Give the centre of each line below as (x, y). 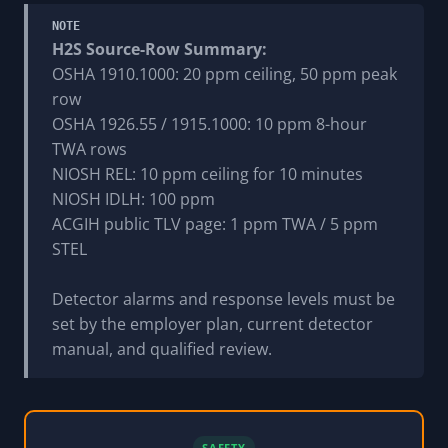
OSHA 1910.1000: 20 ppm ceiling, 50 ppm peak (224, 73)
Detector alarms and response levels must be (223, 298)
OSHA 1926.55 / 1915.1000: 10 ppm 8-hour (209, 123)
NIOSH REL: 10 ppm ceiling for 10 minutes (207, 173)
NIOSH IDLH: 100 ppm (133, 198)
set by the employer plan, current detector (212, 323)
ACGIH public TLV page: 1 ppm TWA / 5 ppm (215, 223)
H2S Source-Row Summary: (159, 48)
